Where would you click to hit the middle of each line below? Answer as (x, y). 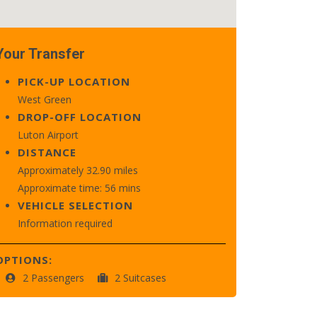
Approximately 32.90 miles (78, 170)
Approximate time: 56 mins (79, 188)
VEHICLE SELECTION (75, 205)
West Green (45, 99)
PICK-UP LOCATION (74, 81)
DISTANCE (47, 152)
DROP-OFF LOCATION (80, 117)
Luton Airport (48, 135)
